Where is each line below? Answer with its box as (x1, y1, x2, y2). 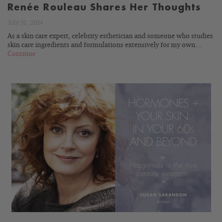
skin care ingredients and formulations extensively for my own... (7, 42, 201, 49)
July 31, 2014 (7, 20, 43, 26)
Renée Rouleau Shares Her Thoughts (7, 3, 201, 12)
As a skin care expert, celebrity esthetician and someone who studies (7, 33, 213, 40)
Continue (7, 51, 36, 57)
